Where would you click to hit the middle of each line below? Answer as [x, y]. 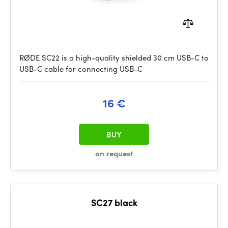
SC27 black [114, 202]
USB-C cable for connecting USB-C [81, 69]
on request [114, 153]
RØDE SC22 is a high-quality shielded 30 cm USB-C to [114, 58]
